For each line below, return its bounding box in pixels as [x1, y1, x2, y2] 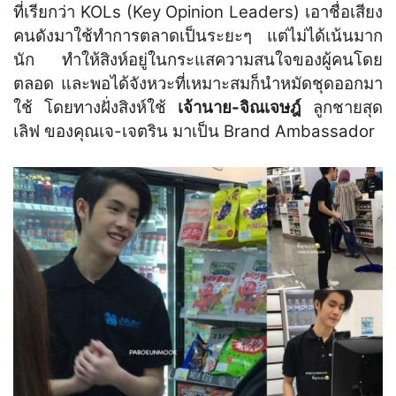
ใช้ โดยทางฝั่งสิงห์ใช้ [13, 96, 178, 118]
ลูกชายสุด [301, 96, 383, 118]
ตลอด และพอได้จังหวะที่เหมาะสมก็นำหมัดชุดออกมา [13, 72, 383, 94]
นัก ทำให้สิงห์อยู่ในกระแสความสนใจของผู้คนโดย [13, 49, 383, 70]
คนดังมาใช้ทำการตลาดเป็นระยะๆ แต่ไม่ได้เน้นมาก [13, 25, 383, 46]
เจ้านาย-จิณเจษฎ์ [178, 96, 301, 118]
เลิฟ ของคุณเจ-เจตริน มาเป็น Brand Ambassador [13, 120, 375, 141]
